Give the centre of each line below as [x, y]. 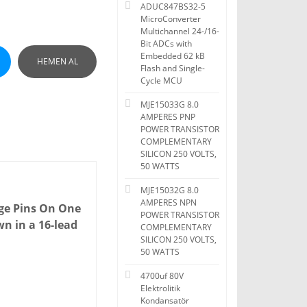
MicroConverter [171, 19]
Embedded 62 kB [173, 56]
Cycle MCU [161, 81]
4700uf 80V [162, 276]
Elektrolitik [160, 288]
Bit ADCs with [166, 44]
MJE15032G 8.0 [170, 190]
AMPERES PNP [168, 117]
